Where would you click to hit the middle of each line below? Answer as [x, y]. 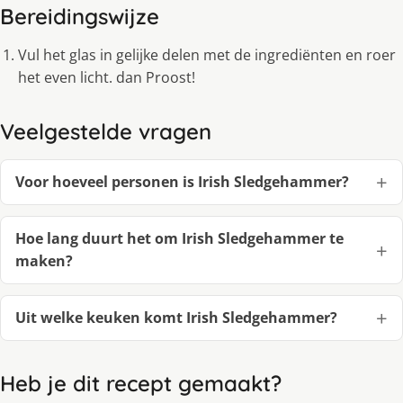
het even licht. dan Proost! [107, 77]
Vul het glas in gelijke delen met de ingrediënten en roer [207, 54]
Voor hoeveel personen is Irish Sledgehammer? [182, 181]
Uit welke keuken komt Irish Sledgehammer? [176, 317]
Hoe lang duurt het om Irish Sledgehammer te [179, 238]
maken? [44, 260]
